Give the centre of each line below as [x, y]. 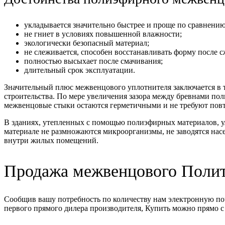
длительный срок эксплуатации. [80, 70]
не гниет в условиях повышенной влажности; [103, 34]
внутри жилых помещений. [51, 140]
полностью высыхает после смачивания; [93, 61]
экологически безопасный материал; [87, 43]
